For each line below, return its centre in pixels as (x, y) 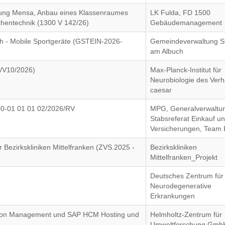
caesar (161, 90)
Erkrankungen (173, 196)
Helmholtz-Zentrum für (186, 214)
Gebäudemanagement (186, 23)
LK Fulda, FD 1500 (181, 13)
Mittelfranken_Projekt (184, 157)
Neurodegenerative (181, 186)
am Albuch (167, 51)
